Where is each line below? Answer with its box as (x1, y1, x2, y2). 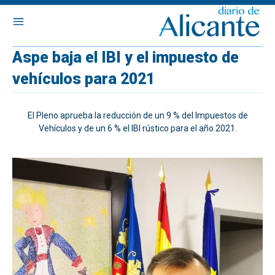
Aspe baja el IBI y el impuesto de (12, 48, 239, 66)
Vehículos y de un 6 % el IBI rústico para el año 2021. (38, 123, 237, 133)
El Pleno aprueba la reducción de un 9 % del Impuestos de (27, 110, 248, 120)
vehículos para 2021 (12, 70, 155, 88)
